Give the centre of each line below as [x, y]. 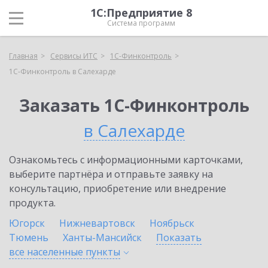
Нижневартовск [97, 223]
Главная [23, 56]
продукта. [32, 203]
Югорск [27, 223]
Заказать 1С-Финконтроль [134, 105]
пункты [103, 252]
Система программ [141, 23]
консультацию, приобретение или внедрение [118, 188]
